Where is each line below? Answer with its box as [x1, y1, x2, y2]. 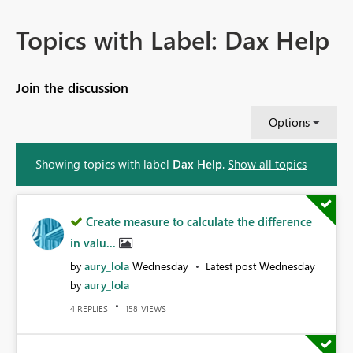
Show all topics [228, 155, 307, 172]
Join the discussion [16, 79, 128, 98]
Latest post [206, 258, 259, 273]
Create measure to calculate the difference [86, 213, 312, 229]
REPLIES [75, 303, 108, 315]
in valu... [70, 234, 119, 251]
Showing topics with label [35, 155, 173, 172]
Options [269, 113, 310, 130]
